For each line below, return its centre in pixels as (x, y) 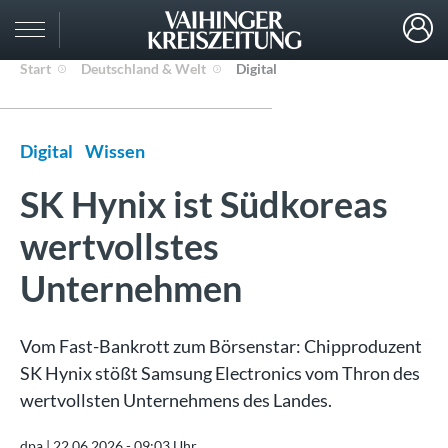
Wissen (115, 151)
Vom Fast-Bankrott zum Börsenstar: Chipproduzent (221, 346)
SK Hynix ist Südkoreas (204, 204)
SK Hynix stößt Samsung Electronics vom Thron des (220, 373)
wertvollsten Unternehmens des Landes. (176, 400)
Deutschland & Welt (143, 68)
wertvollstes (119, 246)
